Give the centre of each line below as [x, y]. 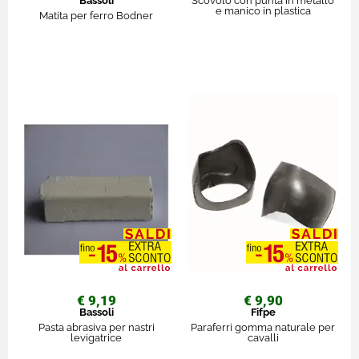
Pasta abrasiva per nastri [96, 328]
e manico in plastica [263, 11]
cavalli [263, 338]
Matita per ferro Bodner [96, 16]
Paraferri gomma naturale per [263, 328]
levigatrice [96, 338]
